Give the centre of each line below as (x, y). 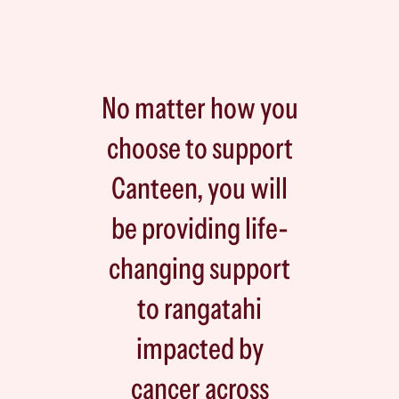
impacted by (199, 348)
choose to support (199, 147)
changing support (199, 268)
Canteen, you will (199, 187)
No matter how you (199, 107)
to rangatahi (199, 308)
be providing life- (199, 228)
